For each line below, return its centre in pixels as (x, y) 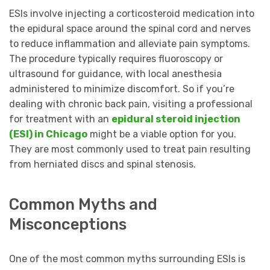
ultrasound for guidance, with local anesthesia (115, 74)
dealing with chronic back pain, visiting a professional (131, 104)
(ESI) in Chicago (48, 134)
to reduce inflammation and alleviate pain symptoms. (130, 43)
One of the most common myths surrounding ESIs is (127, 259)
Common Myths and (83, 205)
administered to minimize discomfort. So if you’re (122, 89)
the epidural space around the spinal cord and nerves (130, 28)
